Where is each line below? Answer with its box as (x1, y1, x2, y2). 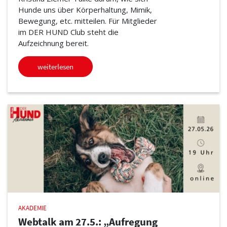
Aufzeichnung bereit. (18, 37, 89, 48)
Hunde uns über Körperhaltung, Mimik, (18, 4, 152, 15)
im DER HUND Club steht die (18, 26, 119, 37)
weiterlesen (37, 61, 73, 71)
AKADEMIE (18, 203, 47, 212)
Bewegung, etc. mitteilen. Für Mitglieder (18, 15, 157, 26)
